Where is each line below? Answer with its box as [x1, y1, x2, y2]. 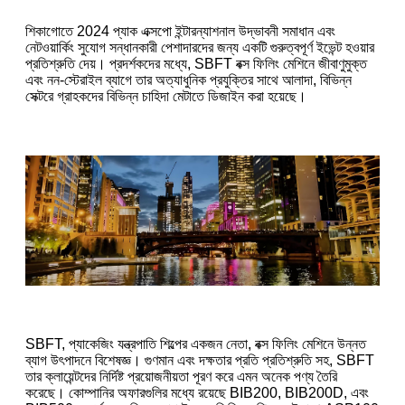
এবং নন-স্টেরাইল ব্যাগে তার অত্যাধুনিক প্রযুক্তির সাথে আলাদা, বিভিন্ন [25, 71, 352, 88]
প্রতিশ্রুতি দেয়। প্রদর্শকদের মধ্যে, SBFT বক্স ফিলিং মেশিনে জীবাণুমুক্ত [25, 55, 367, 71]
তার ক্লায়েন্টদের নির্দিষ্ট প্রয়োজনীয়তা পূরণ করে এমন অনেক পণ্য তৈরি [25, 368, 337, 384]
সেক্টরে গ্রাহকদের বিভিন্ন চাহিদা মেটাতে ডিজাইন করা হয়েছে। [25, 88, 306, 104]
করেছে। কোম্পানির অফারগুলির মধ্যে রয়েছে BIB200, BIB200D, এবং [25, 384, 369, 400]
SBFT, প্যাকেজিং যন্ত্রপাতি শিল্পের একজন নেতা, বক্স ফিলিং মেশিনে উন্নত [25, 335, 366, 352]
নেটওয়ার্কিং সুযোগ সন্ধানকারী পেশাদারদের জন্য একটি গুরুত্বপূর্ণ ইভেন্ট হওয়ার [25, 39, 374, 55]
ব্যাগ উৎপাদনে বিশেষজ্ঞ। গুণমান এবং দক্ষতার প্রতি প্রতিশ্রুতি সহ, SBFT [25, 352, 374, 368]
